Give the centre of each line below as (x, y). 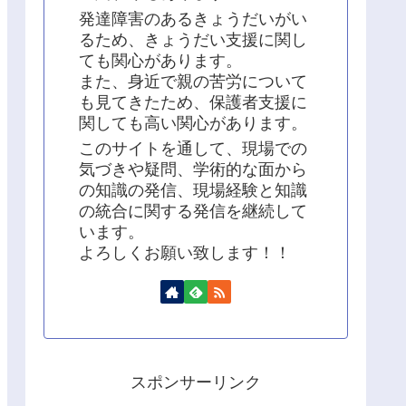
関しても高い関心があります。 (193, 123)
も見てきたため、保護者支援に (193, 102)
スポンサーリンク (196, 383)
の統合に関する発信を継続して (193, 212)
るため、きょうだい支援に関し (193, 39)
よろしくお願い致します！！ (185, 253)
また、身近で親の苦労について (193, 81)
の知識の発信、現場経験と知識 (193, 191)
